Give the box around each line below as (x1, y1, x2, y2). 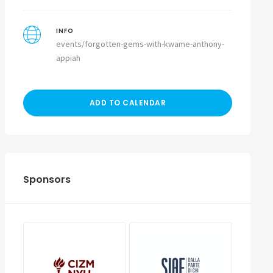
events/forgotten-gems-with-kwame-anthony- (56, 38, 225, 49)
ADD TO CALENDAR (89, 97, 166, 108)
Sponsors (23, 172, 71, 186)
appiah (56, 52, 81, 63)
